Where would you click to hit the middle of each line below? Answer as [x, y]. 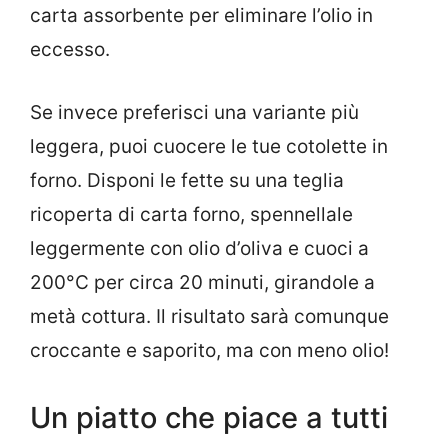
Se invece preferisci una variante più [194, 112]
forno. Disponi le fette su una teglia [187, 180]
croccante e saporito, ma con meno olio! [209, 350]
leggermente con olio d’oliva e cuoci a [199, 248]
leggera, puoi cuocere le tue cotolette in [209, 146]
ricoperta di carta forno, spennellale [191, 214]
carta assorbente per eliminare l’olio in [201, 16]
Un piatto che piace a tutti [209, 418]
